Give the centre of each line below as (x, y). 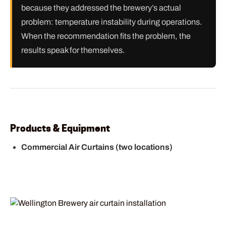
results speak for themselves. (73, 50)
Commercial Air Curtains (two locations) (97, 147)
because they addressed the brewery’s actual (101, 8)
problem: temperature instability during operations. (112, 22)
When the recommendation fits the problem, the (106, 36)
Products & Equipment (60, 128)
